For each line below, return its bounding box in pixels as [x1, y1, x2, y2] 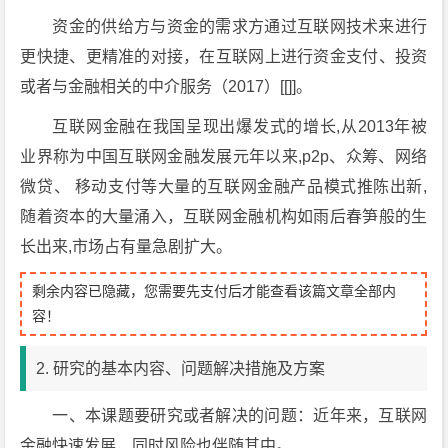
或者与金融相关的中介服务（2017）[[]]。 [20, 78, 313, 95]
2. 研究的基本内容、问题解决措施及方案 [36, 360, 326, 377]
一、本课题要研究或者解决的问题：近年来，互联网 [52, 407, 428, 424]
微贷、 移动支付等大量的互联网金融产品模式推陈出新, [20, 178, 428, 195]
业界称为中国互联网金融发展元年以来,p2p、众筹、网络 [20, 148, 428, 165]
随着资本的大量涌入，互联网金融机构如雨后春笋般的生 [20, 208, 428, 225]
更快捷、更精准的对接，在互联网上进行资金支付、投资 [20, 48, 428, 65]
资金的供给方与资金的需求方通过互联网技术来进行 [52, 18, 428, 35]
